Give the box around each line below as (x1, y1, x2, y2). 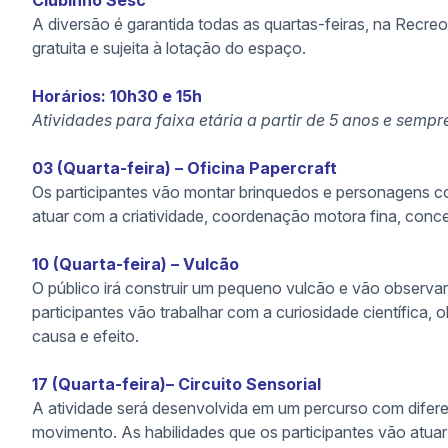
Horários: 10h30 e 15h (32, 86, 202, 106)
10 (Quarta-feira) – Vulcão (32, 254, 239, 274)
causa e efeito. (32, 326, 139, 346)
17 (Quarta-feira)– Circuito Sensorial (32, 374, 321, 394)
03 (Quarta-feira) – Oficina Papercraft (32, 158, 337, 178)
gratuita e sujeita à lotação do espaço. (32, 38, 306, 58)
